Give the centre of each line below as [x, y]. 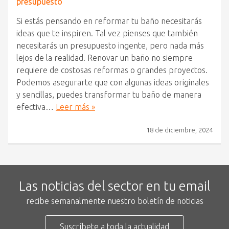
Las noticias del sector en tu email [114, 186]
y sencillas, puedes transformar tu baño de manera [109, 95]
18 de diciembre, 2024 [179, 130]
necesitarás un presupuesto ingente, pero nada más [110, 45]
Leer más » [75, 107]
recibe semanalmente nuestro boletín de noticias [114, 201]
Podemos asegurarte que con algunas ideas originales [113, 82]
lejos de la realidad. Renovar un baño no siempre [105, 58]
